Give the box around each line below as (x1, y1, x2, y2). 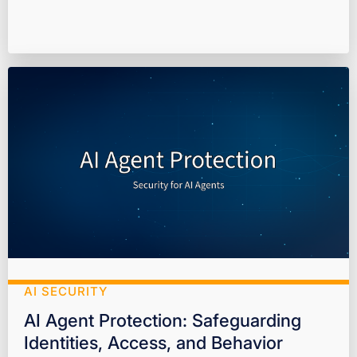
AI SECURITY (24, 284, 108, 300)
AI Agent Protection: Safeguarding (24, 310, 301, 331)
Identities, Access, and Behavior (24, 332, 283, 354)
